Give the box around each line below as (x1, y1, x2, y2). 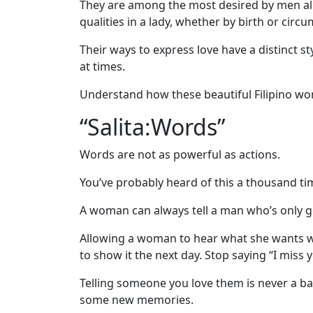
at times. (80, 59, 125, 75)
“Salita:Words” (80, 112, 225, 143)
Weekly (24, 243, 59, 257)
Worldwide (24, 221, 77, 235)
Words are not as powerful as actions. (80, 147, 280, 163)
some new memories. (80, 292, 194, 308)
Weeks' (24, 154, 58, 168)
